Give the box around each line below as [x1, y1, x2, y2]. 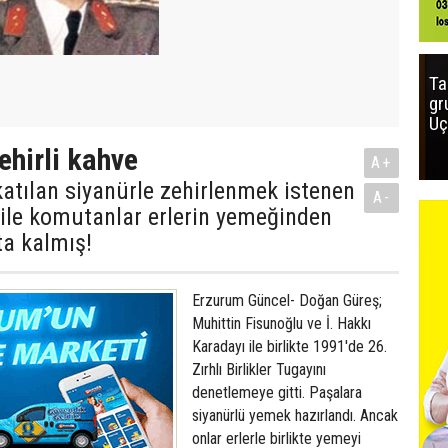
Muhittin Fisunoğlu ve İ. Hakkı [192, 314, 371, 333]
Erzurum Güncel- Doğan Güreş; [192, 291, 382, 310]
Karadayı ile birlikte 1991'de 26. [192, 337, 387, 356]
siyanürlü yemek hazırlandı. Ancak [192, 406, 398, 425]
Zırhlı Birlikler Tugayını [192, 360, 326, 379]
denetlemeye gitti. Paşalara [192, 383, 362, 402]
